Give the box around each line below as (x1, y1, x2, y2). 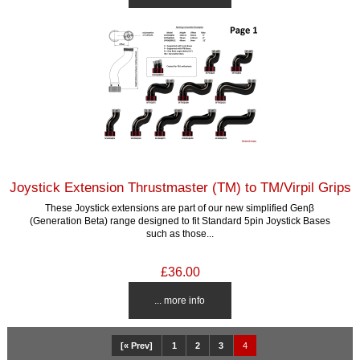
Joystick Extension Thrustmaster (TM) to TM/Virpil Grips (9, 178, 351, 195)
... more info (154, 294, 206, 305)
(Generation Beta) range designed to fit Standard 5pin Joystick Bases (29, 215, 330, 226)
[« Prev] (121, 340, 153, 350)
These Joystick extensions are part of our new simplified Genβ (45, 202, 315, 213)
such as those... (145, 227, 214, 239)
